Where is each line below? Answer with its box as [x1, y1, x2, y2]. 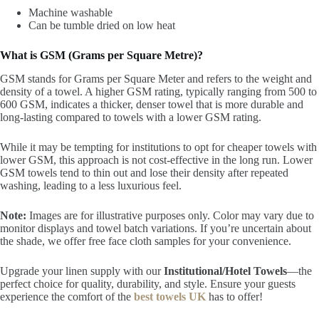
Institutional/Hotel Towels [164, 264, 287, 277]
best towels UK [131, 290, 206, 303]
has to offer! [206, 290, 263, 303]
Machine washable [28, 6, 113, 19]
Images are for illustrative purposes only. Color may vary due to [29, 209, 314, 221]
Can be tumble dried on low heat [28, 19, 175, 32]
